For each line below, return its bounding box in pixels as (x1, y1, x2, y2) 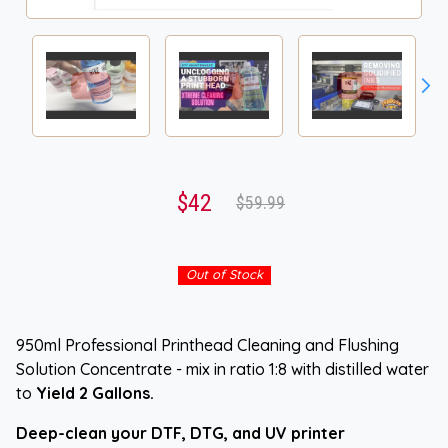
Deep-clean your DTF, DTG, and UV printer (16, 422, 345, 443)
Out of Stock (185, 265, 263, 282)
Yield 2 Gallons (36, 382, 150, 403)
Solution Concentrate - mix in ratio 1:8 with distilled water (16, 358, 429, 379)
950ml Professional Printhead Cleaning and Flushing (16, 334, 399, 355)
